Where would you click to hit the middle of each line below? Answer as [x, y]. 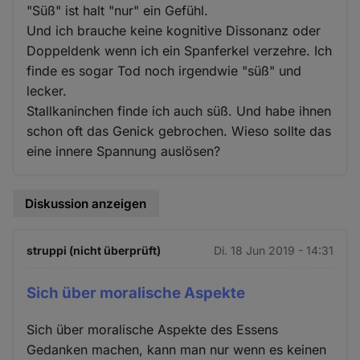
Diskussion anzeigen [86, 203]
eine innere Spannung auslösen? [124, 151]
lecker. [47, 90]
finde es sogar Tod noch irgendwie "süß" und [164, 70]
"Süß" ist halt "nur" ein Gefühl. [118, 10]
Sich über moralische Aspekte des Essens [153, 329]
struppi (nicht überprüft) [94, 251]
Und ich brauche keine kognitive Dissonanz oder [174, 30]
